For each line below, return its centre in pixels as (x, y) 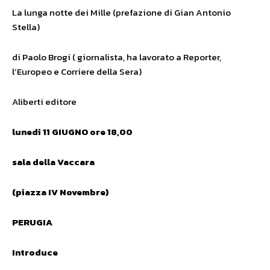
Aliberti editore (44, 102)
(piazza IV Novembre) (60, 192)
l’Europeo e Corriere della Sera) (77, 71)
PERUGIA (32, 222)
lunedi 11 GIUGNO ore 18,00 (72, 132)
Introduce (35, 252)
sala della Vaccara (53, 162)
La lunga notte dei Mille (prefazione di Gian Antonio (121, 12)
